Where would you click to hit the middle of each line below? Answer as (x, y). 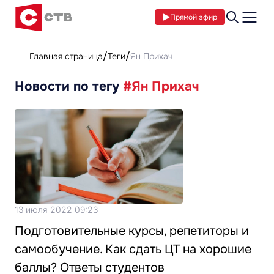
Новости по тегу (69, 86)
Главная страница (66, 56)
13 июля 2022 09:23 (56, 210)
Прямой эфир (194, 17)
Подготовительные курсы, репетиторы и (132, 231)
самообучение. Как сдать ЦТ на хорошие (133, 250)
